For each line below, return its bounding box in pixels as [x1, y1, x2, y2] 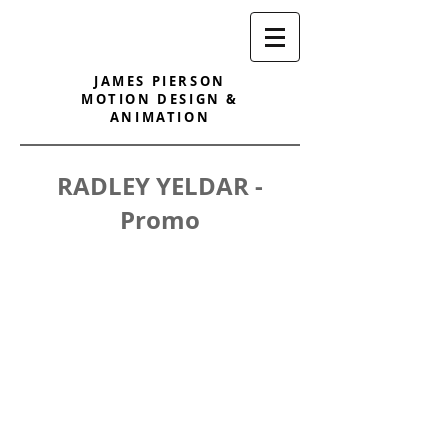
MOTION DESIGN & [81, 90, 239, 108]
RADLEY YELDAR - [57, 169, 263, 203]
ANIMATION [109, 108, 211, 126]
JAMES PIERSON [94, 72, 226, 90]
